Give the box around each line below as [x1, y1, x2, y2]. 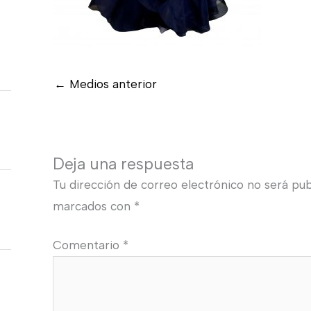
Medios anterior [65, 76, 157, 91]
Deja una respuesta [52, 153, 194, 174]
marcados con [52, 199, 134, 213]
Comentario [52, 238, 123, 253]
